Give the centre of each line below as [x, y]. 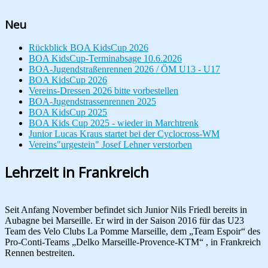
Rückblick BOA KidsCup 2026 [89, 48]
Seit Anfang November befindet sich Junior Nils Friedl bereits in [126, 210]
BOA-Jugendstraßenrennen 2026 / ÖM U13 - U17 [124, 69]
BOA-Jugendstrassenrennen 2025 [92, 102]
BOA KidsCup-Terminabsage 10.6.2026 [105, 59]
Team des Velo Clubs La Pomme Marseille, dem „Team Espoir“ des [133, 232]
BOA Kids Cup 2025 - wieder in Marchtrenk [114, 123]
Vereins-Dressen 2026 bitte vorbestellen [103, 91]
